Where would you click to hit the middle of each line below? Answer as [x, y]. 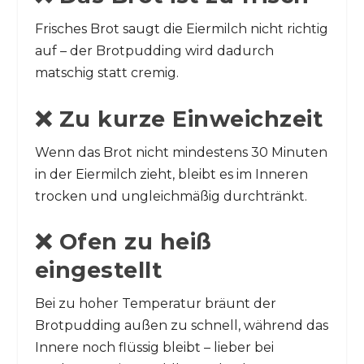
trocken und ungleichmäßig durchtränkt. [171, 196]
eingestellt [98, 271]
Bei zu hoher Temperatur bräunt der [155, 304]
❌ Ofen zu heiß [123, 242]
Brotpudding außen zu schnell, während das [181, 326]
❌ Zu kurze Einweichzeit [179, 119]
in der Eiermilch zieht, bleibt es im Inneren [171, 174]
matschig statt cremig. [106, 73]
